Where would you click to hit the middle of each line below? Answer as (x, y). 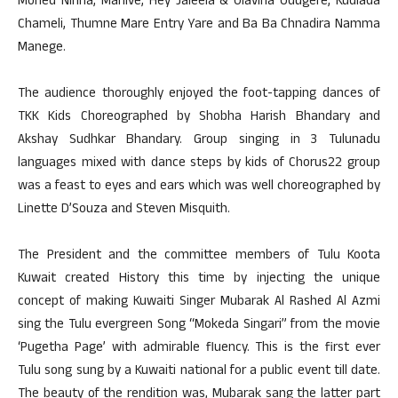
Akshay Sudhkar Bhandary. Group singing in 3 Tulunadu (199, 141)
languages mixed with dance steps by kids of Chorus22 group (199, 164)
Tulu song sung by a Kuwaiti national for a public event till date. (199, 372)
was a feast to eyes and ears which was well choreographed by (199, 187)
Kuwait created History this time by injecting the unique (199, 279)
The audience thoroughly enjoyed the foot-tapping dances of (199, 95)
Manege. (42, 48)
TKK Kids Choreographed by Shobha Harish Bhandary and (199, 118)
